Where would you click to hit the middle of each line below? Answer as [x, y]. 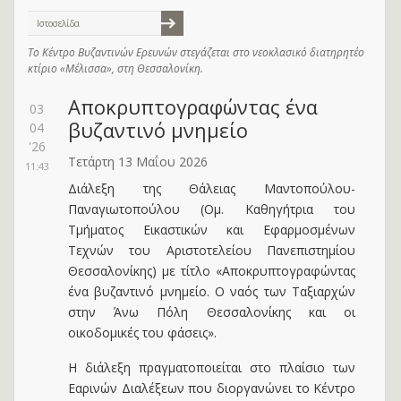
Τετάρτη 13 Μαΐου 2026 [138, 162]
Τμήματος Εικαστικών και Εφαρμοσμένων [212, 230]
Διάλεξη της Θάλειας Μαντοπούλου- [212, 188]
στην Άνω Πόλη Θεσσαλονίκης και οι [212, 312]
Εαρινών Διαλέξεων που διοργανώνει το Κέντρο [212, 388]
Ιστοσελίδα [58, 23]
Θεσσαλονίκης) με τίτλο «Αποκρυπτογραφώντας [212, 271]
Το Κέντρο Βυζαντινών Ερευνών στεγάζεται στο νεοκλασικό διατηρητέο [196, 52]
